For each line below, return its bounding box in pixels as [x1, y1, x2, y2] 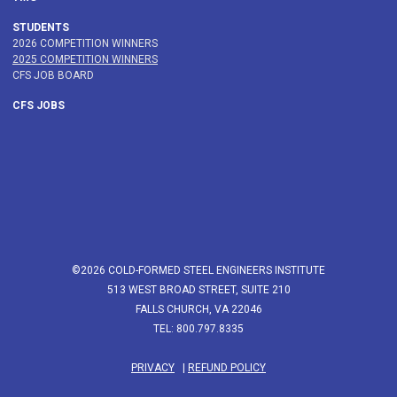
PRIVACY [131, 362, 175, 375]
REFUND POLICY [188, 362, 266, 375]
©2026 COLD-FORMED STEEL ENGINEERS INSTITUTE [72, 264, 325, 277]
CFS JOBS [12, 99, 65, 113]
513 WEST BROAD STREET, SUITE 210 [106, 284, 291, 297]
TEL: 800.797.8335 [153, 323, 244, 336]
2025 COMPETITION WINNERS [12, 53, 158, 66]
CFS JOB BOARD [12, 69, 94, 82]
